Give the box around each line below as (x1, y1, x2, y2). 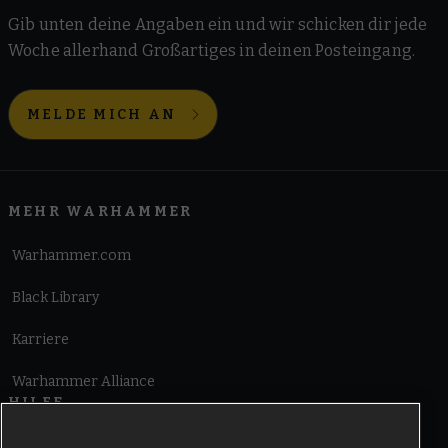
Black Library (12, 289, 99, 306)
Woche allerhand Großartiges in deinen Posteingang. (8, 41, 416, 60)
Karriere (12, 331, 69, 348)
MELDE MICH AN (27, 106, 177, 123)
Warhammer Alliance (12, 373, 155, 390)
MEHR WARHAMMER (8, 203, 193, 220)
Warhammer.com (12, 247, 131, 264)
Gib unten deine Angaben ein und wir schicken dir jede (8, 15, 428, 34)
